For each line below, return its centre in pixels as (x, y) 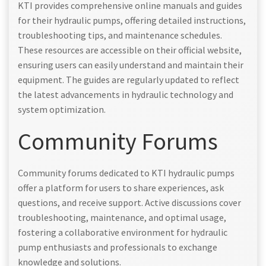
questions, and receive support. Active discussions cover (129, 202)
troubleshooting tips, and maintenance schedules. (120, 35)
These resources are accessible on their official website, (130, 50)
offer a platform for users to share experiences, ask (121, 187)
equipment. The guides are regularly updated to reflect (129, 79)
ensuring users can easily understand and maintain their (131, 64)
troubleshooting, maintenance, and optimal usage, (122, 217)
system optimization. (62, 109)
